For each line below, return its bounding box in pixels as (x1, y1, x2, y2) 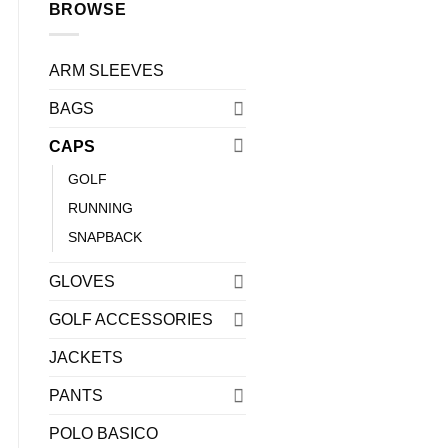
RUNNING (67, 199, 133, 216)
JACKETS (48, 348, 123, 366)
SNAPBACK (67, 228, 142, 245)
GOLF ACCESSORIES (48, 310, 213, 328)
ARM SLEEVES (48, 61, 164, 79)
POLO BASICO (48, 424, 158, 442)
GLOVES (48, 272, 115, 290)
